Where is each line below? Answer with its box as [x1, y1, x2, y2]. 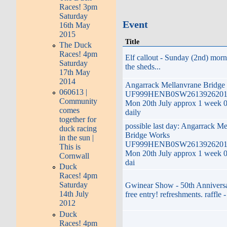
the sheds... [125, 62, 161, 71]
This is [59, 142, 81, 152]
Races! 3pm [59, 2, 98, 11]
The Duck [59, 41, 92, 50]
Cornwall [59, 152, 90, 161]
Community [59, 97, 98, 106]
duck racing [59, 124, 97, 133]
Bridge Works [125, 130, 170, 139]
